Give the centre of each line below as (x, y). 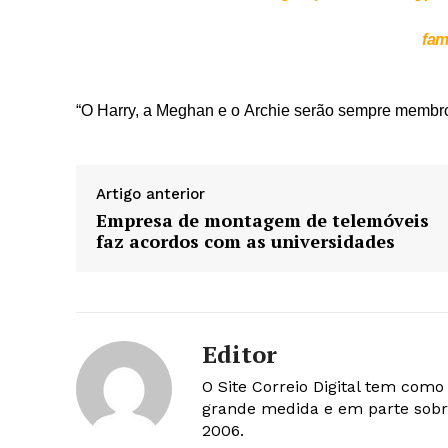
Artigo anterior (150, 194)
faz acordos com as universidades (245, 241)
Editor (239, 354)
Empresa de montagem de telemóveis (262, 220)
